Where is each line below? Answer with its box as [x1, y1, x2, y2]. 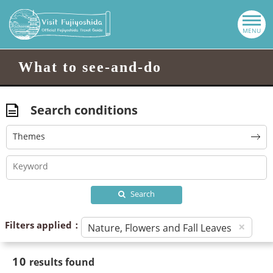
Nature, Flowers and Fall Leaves [88, 221, 232, 235]
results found [26, 255, 94, 269]
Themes [13, 130, 45, 142]
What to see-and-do [18, 59, 161, 75]
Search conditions [30, 102, 138, 118]
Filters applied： [5, 219, 81, 231]
